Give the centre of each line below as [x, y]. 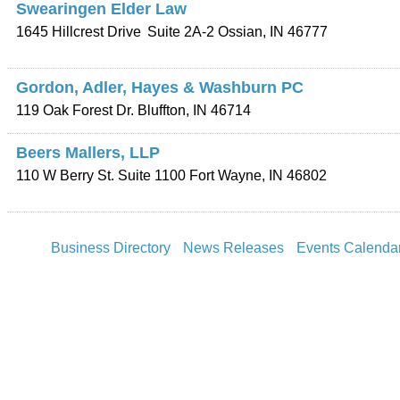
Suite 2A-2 [181, 32]
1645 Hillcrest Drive [79, 32]
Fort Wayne [225, 175]
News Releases [233, 248]
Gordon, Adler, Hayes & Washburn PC [160, 87]
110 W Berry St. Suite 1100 [101, 175]
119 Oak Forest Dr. [75, 110]
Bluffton [162, 110]
